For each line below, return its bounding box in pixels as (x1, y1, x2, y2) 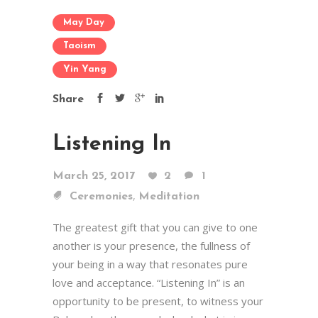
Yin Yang (63, 65, 106, 74)
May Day (63, 18, 104, 27)
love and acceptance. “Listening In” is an (53, 275, 245, 290)
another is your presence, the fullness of (53, 238, 250, 253)
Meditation (138, 191, 199, 202)
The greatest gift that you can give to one (53, 220, 258, 234)
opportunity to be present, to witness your (53, 294, 263, 308)
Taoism (63, 41, 96, 50)
